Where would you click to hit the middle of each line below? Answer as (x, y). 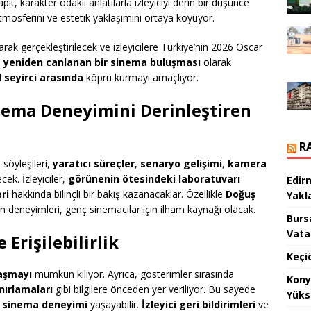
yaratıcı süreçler (94, 164)
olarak (216, 62)
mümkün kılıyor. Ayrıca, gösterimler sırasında (133, 274)
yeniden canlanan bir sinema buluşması (102, 62)
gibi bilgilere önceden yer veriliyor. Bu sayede (154, 289)
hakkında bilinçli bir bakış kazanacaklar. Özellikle (117, 194)
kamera (247, 164)
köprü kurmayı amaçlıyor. (141, 78)
